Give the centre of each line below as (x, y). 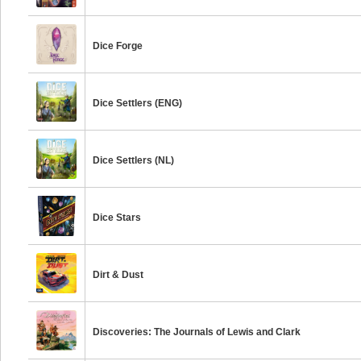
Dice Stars (117, 218)
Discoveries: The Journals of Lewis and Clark (197, 332)
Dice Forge (118, 46)
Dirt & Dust (118, 275)
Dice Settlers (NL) (134, 160)
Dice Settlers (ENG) (138, 103)
